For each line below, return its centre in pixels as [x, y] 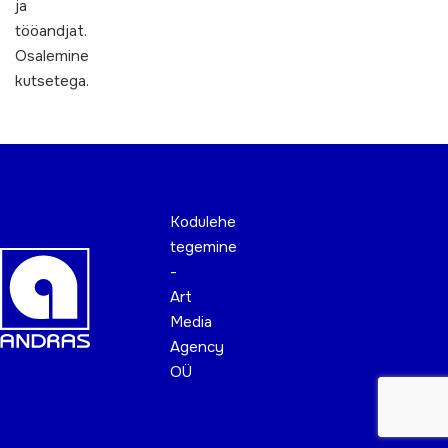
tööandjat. [51, 31]
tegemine [203, 247]
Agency [197, 347]
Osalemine [52, 56]
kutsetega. [52, 81]
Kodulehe [203, 222]
